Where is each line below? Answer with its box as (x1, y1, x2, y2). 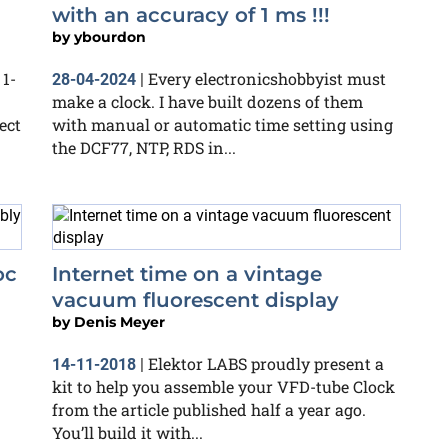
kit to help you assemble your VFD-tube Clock (52, 376, 395, 397)
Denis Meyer (74, 313, 165, 331)
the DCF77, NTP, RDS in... (52, 137, 236, 158)
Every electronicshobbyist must (148, 68, 386, 89)
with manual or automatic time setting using (52, 114, 393, 135)
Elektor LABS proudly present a (148, 353, 384, 374)
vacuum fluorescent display (52, 288, 339, 312)
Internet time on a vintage (52, 262, 322, 286)
